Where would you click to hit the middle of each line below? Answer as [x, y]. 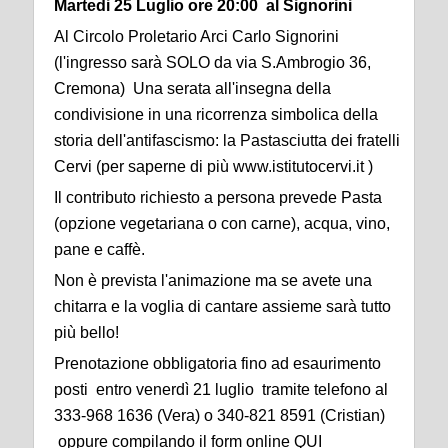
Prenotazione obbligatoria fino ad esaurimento [217, 364]
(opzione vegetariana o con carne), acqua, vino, [222, 224]
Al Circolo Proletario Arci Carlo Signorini [196, 37]
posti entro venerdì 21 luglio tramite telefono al [221, 390]
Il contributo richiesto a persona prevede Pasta [218, 198]
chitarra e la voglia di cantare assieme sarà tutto [222, 307]
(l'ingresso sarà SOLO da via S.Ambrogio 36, [212, 63]
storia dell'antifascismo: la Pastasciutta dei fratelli [227, 141]
